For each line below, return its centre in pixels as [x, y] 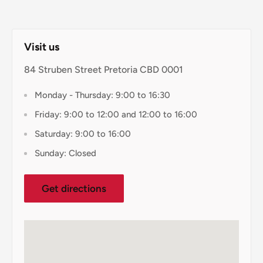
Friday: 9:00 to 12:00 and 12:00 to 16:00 [116, 115]
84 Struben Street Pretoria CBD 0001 [104, 70]
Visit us [42, 47]
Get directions [74, 189]
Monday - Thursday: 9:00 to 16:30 [102, 95]
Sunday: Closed [65, 154]
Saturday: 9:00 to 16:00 [83, 134]
